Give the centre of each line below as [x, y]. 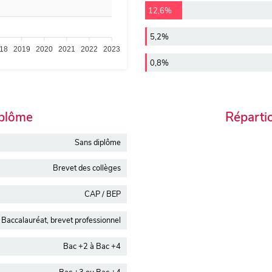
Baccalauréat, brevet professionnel [61, 221]
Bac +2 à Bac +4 [92, 246]
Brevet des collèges [87, 168]
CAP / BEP [103, 195]
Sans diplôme [98, 142]
